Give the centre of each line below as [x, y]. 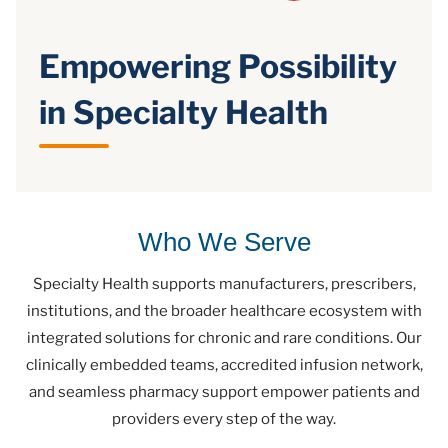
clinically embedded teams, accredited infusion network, [224, 365]
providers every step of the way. [224, 419]
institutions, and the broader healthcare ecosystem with [224, 311]
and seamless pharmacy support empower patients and [224, 392]
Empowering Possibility [218, 67]
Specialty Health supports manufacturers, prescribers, [224, 284]
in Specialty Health [183, 113]
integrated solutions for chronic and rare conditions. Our [224, 338]
